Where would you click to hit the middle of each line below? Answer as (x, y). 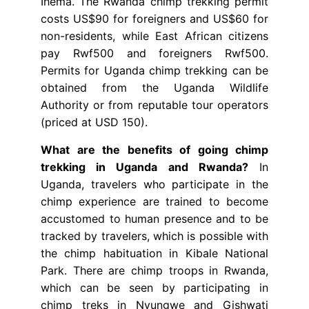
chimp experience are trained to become (154, 202)
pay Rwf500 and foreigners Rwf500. (154, 53)
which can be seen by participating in (154, 288)
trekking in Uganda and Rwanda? (144, 167)
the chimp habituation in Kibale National (154, 253)
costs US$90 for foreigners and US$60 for (154, 19)
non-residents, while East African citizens (154, 36)
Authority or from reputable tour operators (154, 105)
